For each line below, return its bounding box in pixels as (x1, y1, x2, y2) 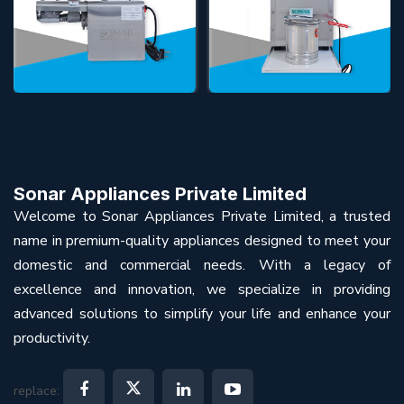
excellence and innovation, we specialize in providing (14, 279, 390, 299)
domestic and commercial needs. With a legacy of (14, 254, 390, 275)
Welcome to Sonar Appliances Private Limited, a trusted (14, 206, 390, 226)
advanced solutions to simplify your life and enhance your (14, 303, 390, 324)
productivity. (14, 327, 90, 348)
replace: (14, 381, 63, 399)
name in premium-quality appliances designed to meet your (14, 230, 390, 251)
